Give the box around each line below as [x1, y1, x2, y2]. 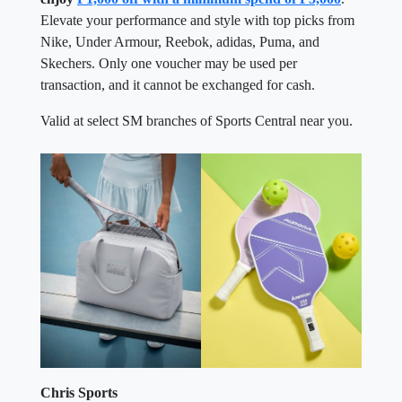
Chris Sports [40, 384, 118, 400]
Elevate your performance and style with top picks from [40, 13, 354, 29]
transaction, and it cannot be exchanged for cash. [40, 77, 315, 93]
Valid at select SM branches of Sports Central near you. [40, 113, 353, 129]
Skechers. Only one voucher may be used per [40, 56, 297, 72]
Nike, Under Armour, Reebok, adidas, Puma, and [40, 34, 319, 50]
